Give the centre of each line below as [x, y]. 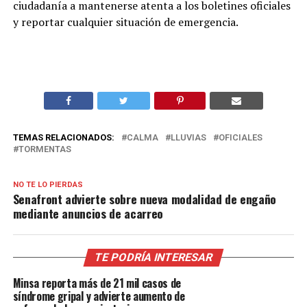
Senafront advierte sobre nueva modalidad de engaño [145, 198]
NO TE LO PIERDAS [48, 184]
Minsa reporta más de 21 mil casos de [97, 283]
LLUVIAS [188, 137]
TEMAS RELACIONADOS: [63, 137]
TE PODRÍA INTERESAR [153, 257]
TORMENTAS [45, 149]
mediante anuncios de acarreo [88, 213]
